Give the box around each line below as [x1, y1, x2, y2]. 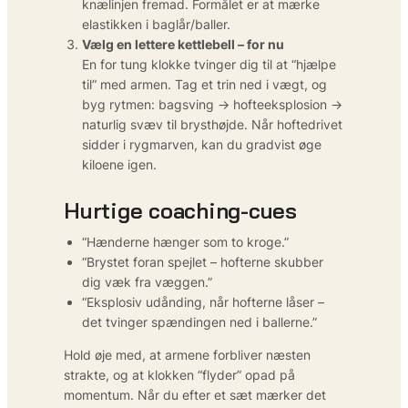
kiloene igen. [82, 156, 157, 172]
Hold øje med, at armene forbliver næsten [64, 346, 311, 362]
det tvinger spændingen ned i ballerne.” [82, 313, 317, 330]
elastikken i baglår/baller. [82, 15, 230, 32]
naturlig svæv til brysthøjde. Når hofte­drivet [82, 116, 342, 132]
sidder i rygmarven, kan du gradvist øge [82, 136, 321, 152]
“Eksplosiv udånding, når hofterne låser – [82, 293, 324, 310]
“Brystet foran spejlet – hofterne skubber [82, 253, 323, 270]
